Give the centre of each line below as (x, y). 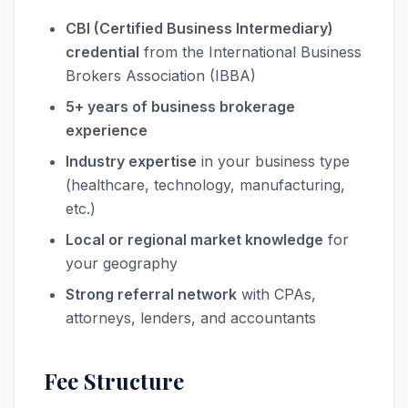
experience (107, 130)
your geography (122, 263)
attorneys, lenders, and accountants (191, 318)
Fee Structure (114, 381)
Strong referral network (151, 294)
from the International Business (250, 52)
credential (102, 52)
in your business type (273, 161)
